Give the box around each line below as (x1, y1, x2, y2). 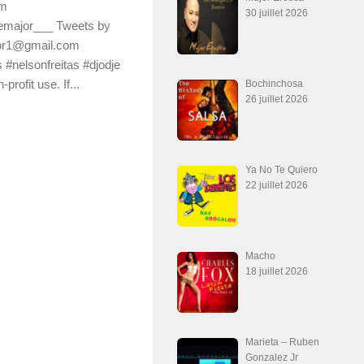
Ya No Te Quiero (245, 164, 318, 176)
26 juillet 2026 (245, 93, 309, 106)
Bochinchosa (245, 78, 304, 90)
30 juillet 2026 (245, 7, 309, 19)
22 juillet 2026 (245, 180, 309, 192)
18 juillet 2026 (245, 266, 309, 278)
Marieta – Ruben (245, 336, 320, 349)
